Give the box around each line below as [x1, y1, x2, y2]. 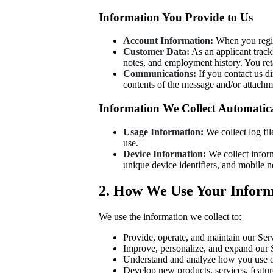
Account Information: [123, 35, 213, 46]
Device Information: [123, 148, 206, 159]
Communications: [123, 68, 196, 79]
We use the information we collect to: [99, 211, 241, 222]
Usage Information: [123, 126, 204, 137]
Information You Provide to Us [99, 10, 253, 24]
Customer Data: [123, 46, 190, 57]
